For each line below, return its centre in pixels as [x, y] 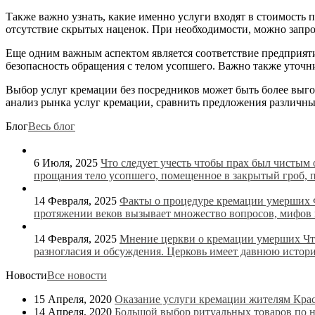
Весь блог [52, 126]
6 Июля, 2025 [67, 162]
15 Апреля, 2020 [74, 299]
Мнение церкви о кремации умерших [211, 238]
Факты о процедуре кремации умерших [216, 200]
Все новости [77, 275]
